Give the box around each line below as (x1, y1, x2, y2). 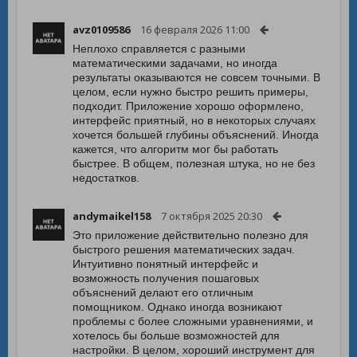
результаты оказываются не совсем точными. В (73, 71, 320, 84)
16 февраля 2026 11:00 (140, 22, 249, 37)
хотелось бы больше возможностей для (73, 329, 280, 342)
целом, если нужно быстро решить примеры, (73, 85, 308, 98)
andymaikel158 (73, 209, 151, 223)
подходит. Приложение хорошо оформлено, (73, 100, 304, 112)
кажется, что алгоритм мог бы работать (73, 143, 278, 155)
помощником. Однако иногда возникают (73, 300, 282, 313)
